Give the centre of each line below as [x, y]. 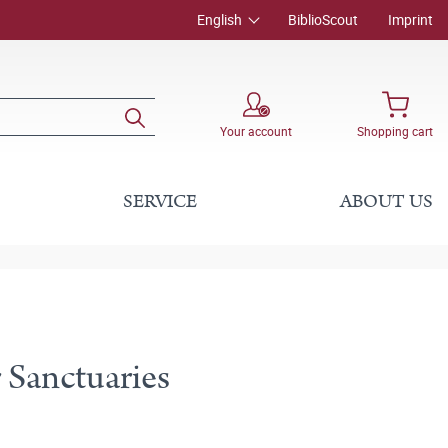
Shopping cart [395, 130]
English [219, 19]
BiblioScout [323, 19]
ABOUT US [386, 201]
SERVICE [160, 201]
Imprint [410, 19]
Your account [256, 130]
